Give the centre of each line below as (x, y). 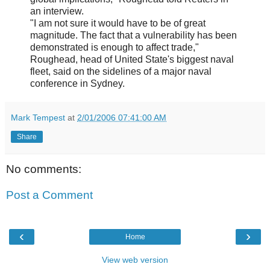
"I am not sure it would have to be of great (118, 23)
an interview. (57, 11)
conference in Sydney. (77, 83)
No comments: (44, 169)
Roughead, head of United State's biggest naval (132, 59)
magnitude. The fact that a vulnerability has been (133, 35)
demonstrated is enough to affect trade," (115, 47)
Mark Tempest (38, 117)
